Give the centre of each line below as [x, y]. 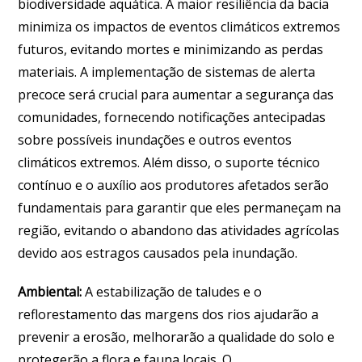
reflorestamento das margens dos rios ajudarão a [168, 314]
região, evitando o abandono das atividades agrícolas [179, 230]
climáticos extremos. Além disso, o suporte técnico [169, 162]
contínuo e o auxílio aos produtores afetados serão [174, 185]
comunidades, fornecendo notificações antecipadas [172, 117]
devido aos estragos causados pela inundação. [158, 253]
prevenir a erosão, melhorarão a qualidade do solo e [177, 337]
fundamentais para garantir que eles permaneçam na [180, 207]
